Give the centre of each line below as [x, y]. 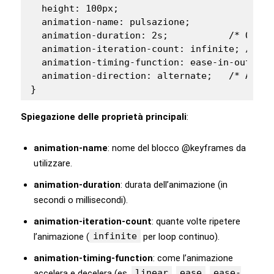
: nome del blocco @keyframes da [177, 148]
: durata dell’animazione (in [174, 184]
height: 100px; [75, 8]
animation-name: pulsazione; [110, 22]
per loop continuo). [180, 236]
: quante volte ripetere [196, 221]
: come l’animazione [193, 258]
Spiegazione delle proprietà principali [104, 117]
